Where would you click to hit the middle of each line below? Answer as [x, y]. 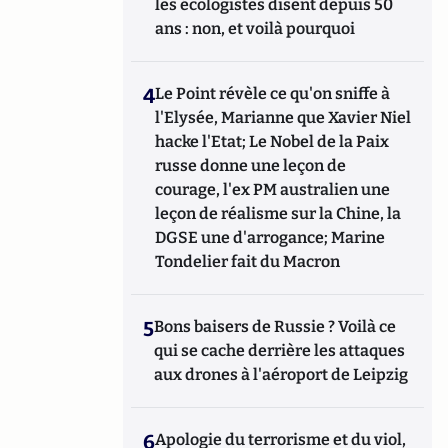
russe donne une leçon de [251, 166]
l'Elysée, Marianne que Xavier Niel [283, 118]
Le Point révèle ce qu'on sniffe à [273, 94]
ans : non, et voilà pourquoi [255, 29]
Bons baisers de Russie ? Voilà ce [275, 327]
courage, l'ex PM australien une [273, 190]
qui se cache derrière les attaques [280, 351]
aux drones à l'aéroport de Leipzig [281, 375]
